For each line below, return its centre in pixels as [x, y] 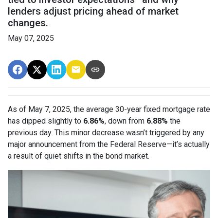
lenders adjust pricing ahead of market [93, 11]
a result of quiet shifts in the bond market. [79, 156]
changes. [28, 23]
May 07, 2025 [31, 38]
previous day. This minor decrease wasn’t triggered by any [106, 133]
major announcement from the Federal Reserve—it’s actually [109, 145]
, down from [126, 121]
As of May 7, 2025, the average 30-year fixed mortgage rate [109, 109]
